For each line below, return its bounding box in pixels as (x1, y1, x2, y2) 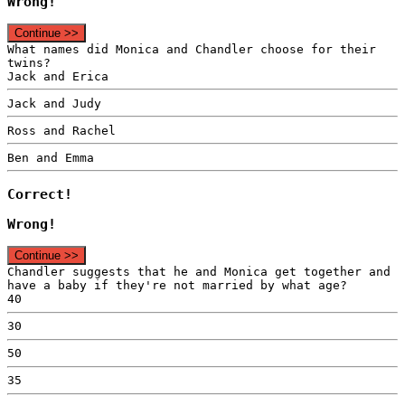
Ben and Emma (7, 150, 94, 165)
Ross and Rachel (7, 123, 116, 137)
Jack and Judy (7, 96, 101, 110)
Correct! (7, 185, 72, 202)
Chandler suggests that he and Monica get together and (7, 265, 391, 279)
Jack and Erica (7, 69, 108, 83)
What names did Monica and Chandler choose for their (7, 42, 376, 56)
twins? (7, 55, 51, 70)
